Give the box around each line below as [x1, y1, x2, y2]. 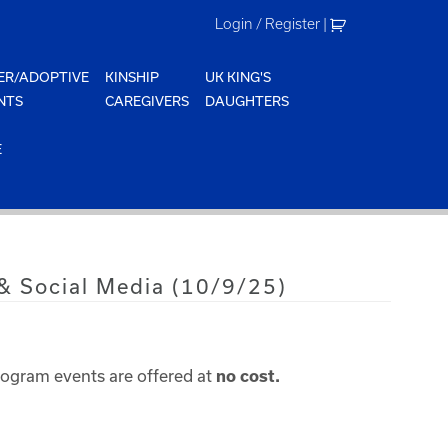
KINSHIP [105, 69, 160, 85]
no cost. [215, 367, 284, 385]
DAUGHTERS [205, 93, 290, 109]
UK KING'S [205, 69, 272, 85]
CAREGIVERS [105, 93, 190, 109]
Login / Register [215, 16, 321, 32]
